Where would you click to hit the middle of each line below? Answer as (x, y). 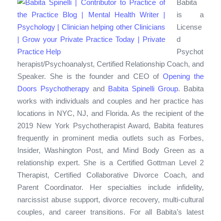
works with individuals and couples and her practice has (110, 101)
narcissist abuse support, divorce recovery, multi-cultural (110, 199)
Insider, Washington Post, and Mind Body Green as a (110, 150)
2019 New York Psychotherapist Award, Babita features (110, 125)
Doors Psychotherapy (53, 88)
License (189, 27)
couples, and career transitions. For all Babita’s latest (110, 212)
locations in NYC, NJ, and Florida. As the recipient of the (110, 113)
